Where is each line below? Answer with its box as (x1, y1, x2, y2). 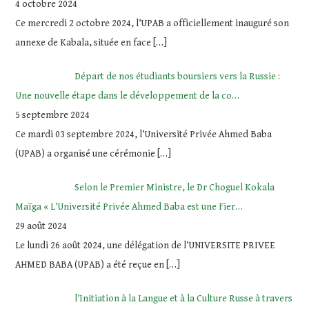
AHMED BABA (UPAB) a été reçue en (15, 259, 167, 270)
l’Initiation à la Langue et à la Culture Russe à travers (74, 293, 292, 304)
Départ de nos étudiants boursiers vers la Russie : (74, 71, 280, 82)
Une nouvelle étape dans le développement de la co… (15, 90, 240, 101)
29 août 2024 (15, 221, 68, 232)
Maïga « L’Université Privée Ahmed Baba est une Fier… (15, 201, 243, 212)
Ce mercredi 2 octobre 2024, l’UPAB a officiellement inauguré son (15, 18, 290, 29)
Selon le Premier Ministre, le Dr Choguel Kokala (74, 182, 275, 193)
